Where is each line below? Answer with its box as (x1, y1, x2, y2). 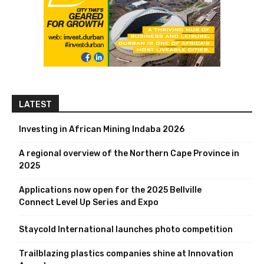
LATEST (19, 100, 52, 110)
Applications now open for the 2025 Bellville (19, 185, 202, 196)
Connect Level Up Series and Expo (19, 197, 159, 208)
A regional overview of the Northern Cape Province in (19, 148, 239, 159)
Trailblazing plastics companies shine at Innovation (19, 249, 233, 259)
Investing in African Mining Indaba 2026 (19, 124, 184, 135)
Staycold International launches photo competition (19, 225, 233, 235)
